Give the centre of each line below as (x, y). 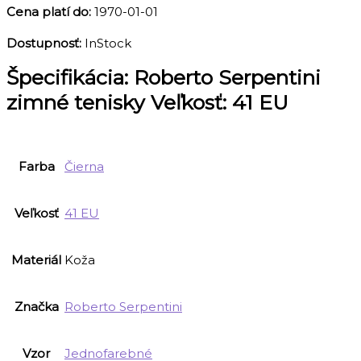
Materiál (36, 260)
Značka (36, 307)
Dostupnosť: (46, 43)
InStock (108, 43)
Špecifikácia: (70, 77)
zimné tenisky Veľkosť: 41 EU (147, 102)
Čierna (84, 166)
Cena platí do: (50, 12)
